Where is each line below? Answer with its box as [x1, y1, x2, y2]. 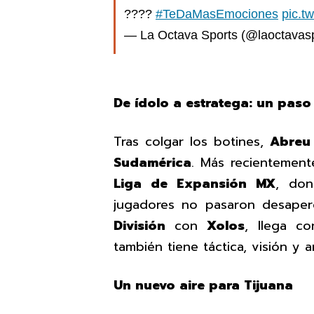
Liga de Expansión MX [114, 174, 276, 194]
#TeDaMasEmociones [156, 6, 278, 21]
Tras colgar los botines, [114, 132, 270, 152]
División [114, 216, 175, 236]
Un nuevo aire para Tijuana [114, 275, 293, 296]
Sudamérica [114, 153, 191, 173]
